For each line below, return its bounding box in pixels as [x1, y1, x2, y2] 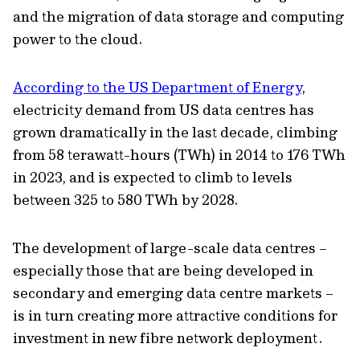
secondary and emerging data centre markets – [13, 284, 333, 302]
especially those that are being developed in [13, 261, 313, 280]
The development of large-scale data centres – [13, 239, 327, 257]
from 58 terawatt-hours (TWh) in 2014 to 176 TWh [13, 145, 346, 164]
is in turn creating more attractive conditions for [13, 306, 337, 325]
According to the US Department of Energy [13, 78, 301, 96]
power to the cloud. [13, 30, 142, 48]
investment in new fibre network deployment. [13, 329, 322, 347]
